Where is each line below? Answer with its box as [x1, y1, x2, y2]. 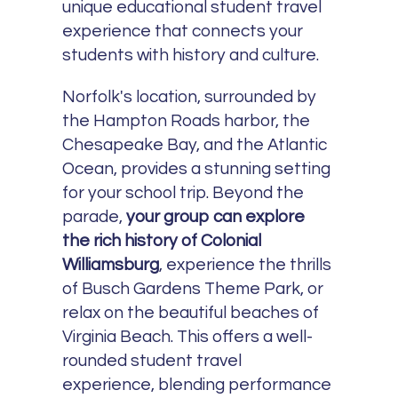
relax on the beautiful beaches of [62, 303, 320, 322]
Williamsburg [62, 255, 160, 274]
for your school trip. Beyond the [62, 183, 305, 202]
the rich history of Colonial [62, 231, 262, 250]
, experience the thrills [159, 255, 332, 274]
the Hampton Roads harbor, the [62, 111, 311, 130]
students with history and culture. [62, 46, 320, 65]
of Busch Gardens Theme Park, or [62, 279, 324, 298]
